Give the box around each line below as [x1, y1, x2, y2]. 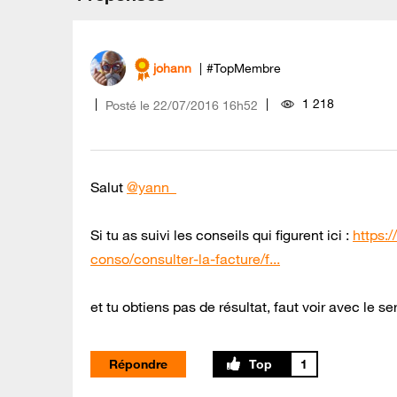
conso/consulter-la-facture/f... [90, 249, 280, 268]
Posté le [105, 97, 150, 113]
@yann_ [127, 177, 176, 196]
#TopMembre [206, 60, 281, 77]
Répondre [109, 355, 167, 372]
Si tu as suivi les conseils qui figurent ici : [90, 225, 353, 244]
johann [153, 60, 191, 77]
